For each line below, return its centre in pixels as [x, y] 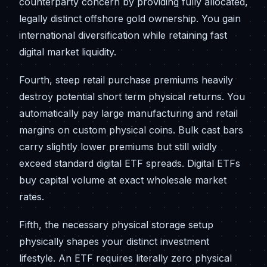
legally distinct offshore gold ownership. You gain [130, 18]
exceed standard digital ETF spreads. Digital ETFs [130, 163]
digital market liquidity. [68, 52]
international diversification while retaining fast [123, 35]
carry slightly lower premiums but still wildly [118, 146]
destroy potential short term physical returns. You [132, 96]
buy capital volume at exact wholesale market [123, 180]
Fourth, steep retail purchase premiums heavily [126, 80]
